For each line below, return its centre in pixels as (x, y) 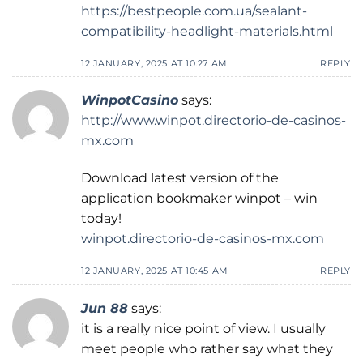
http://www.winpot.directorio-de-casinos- (214, 121)
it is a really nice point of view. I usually (203, 328)
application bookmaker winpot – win (199, 199)
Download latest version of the (180, 178)
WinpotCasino (130, 100)
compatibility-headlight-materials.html (207, 31)
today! (101, 219)
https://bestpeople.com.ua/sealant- (194, 11)
